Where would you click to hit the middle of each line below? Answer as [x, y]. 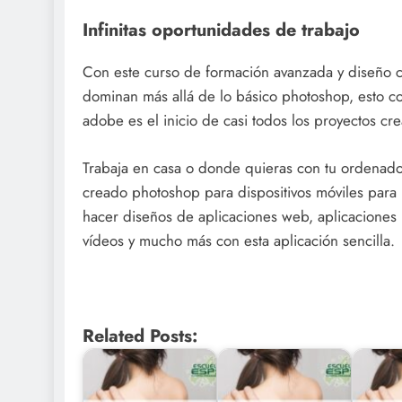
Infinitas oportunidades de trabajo [221, 30]
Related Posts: [140, 335]
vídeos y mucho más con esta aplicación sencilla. [239, 240]
